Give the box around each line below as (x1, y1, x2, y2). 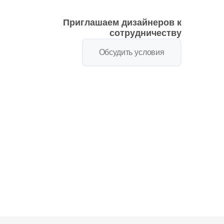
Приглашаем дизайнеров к (63, 17, 181, 27)
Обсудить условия (98, 48, 164, 56)
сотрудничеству (109, 28, 181, 38)
